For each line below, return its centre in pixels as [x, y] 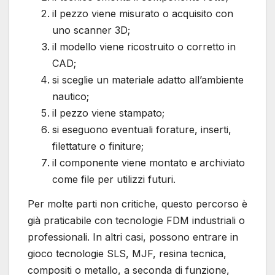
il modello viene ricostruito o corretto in [144, 47]
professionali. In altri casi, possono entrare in [133, 237]
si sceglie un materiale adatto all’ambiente [148, 80]
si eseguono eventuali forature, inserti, [142, 130]
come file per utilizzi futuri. [114, 180]
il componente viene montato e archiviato [149, 163]
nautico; [71, 97]
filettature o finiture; [98, 146]
